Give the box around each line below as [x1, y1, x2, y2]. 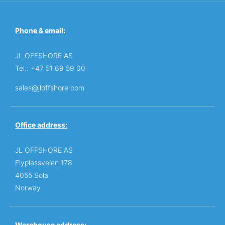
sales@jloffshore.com [15, 83, 84, 92]
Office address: [15, 121, 67, 130]
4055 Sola [15, 171, 48, 180]
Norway [15, 183, 41, 192]
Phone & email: [15, 26, 65, 35]
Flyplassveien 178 [15, 158, 72, 167]
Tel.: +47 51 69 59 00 [15, 64, 85, 73]
